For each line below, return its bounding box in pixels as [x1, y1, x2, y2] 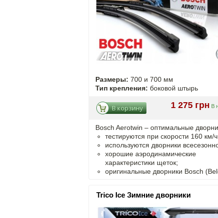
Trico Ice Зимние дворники [96, 191, 191, 199]
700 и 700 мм [128, 75, 173, 83]
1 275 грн [171, 100, 210, 110]
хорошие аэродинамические [105, 150, 196, 158]
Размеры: [95, 75, 128, 83]
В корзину [112, 104, 143, 112]
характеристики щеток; [105, 159, 178, 166]
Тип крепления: [95, 84, 148, 92]
